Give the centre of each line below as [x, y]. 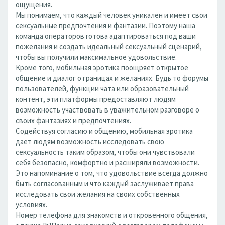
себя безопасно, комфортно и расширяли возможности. [107, 162]
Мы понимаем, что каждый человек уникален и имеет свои [111, 15]
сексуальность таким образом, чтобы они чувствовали [105, 152]
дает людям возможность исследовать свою [90, 141]
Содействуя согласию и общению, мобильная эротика [104, 131]
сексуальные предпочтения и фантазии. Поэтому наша [105, 25]
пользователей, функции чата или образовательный [102, 89]
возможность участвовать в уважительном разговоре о [107, 110]
